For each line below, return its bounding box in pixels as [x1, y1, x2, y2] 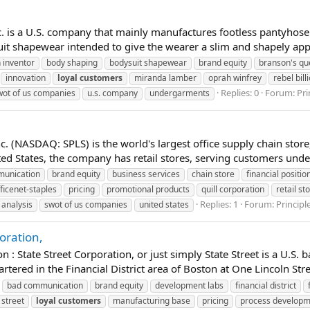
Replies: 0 [221, 86, 259, 100]
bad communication [7, 280, 83, 292]
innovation [6, 72, 46, 84]
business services [112, 168, 180, 181]
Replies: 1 [200, 198, 238, 211]
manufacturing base [113, 295, 190, 307]
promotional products [107, 183, 190, 196]
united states [139, 199, 189, 211]
